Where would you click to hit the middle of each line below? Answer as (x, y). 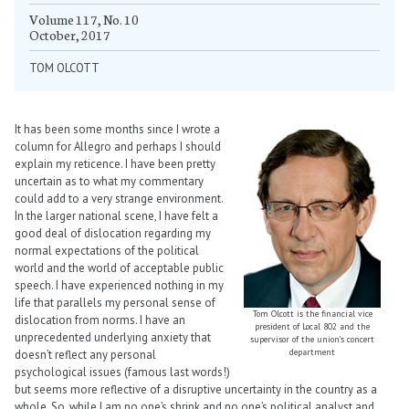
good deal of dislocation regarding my (113, 234)
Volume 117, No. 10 (84, 20)
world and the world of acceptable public (119, 268)
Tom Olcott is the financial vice (312, 314)
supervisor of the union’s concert (312, 340)
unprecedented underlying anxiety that (113, 338)
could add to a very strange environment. (119, 199)
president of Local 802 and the (312, 327)
